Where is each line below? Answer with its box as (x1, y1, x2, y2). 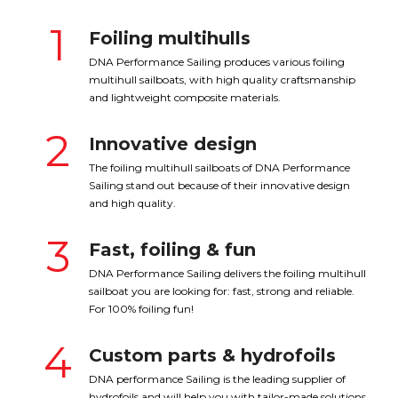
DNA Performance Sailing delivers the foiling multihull (89, 267, 366, 280)
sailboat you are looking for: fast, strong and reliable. (89, 284, 354, 298)
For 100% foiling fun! (89, 302, 194, 315)
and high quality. (89, 196, 176, 210)
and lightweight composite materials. (89, 91, 281, 104)
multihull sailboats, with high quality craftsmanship (89, 73, 355, 86)
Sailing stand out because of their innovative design (89, 179, 350, 192)
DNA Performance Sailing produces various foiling (89, 55, 345, 68)
